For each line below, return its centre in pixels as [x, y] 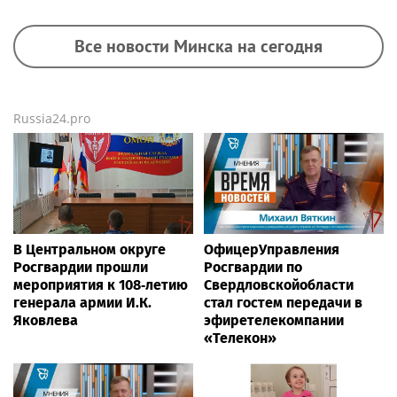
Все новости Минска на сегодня [198, 46]
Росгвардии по [253, 267]
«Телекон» [240, 338]
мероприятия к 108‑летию [101, 284]
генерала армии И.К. [82, 302]
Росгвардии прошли [81, 267]
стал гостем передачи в [283, 302]
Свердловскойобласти [279, 284]
